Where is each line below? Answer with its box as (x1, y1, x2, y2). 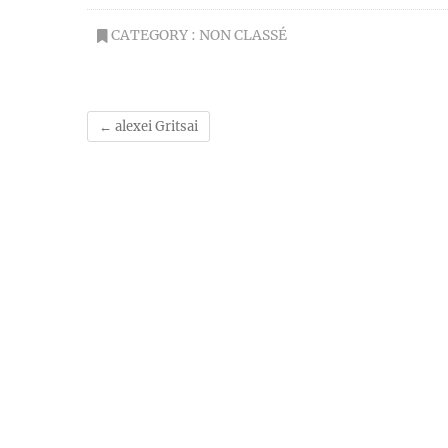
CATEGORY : (108, 26, 199, 44)
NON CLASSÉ (199, 26, 287, 44)
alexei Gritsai (112, 118, 198, 135)
